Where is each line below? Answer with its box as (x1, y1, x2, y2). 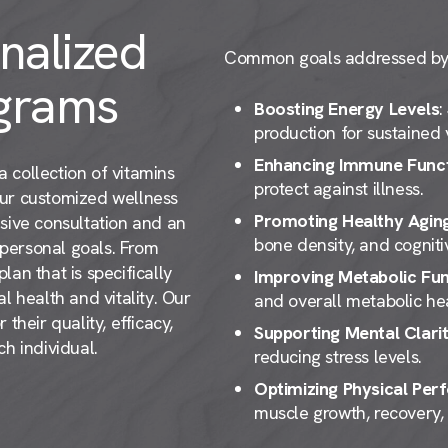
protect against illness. (254, 176, 424, 200)
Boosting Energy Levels (254, 96, 440, 120)
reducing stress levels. (254, 344, 422, 368)
